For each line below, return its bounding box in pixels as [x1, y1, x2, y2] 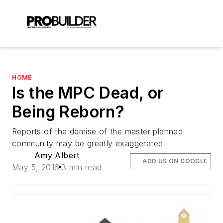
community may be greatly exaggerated [12, 138, 163, 148]
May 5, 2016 [12, 162, 60, 172]
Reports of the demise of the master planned [12, 126, 183, 136]
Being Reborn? [12, 102, 125, 121]
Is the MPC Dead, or [12, 83, 164, 103]
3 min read [61, 162, 102, 172]
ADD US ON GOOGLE [142, 157, 208, 165]
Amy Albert [34, 150, 80, 160]
